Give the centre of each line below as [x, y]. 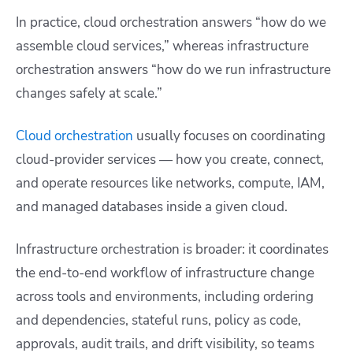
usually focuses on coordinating [229, 136]
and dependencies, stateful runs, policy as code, [158, 320]
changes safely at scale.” [89, 93]
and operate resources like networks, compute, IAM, [170, 183]
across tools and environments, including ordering [165, 296]
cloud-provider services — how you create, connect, [170, 159]
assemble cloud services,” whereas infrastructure [162, 46]
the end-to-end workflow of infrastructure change [165, 273]
